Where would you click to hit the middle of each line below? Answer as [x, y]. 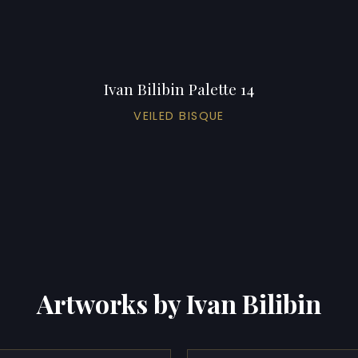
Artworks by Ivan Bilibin [179, 303]
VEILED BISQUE [179, 115]
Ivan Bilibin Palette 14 [179, 88]
